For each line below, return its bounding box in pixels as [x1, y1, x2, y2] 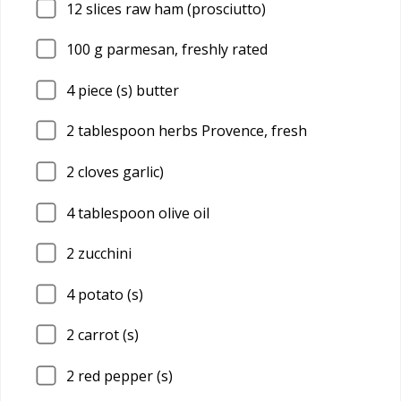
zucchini [74, 243, 132, 264]
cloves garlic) [74, 161, 164, 182]
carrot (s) [74, 325, 139, 346]
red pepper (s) [74, 365, 173, 386]
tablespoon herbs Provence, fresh [74, 121, 307, 141]
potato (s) [74, 284, 143, 304]
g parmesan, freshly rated [90, 39, 268, 60]
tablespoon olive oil [74, 202, 209, 223]
